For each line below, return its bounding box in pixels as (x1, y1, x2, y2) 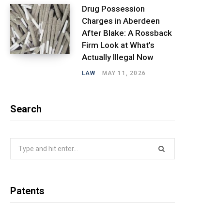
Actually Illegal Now (82, 52, 154, 62)
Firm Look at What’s (82, 40, 155, 50)
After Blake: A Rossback (82, 28, 172, 38)
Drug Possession (82, 3, 145, 14)
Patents (10, 185, 45, 197)
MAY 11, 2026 (102, 69, 146, 77)
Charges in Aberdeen (82, 15, 160, 26)
